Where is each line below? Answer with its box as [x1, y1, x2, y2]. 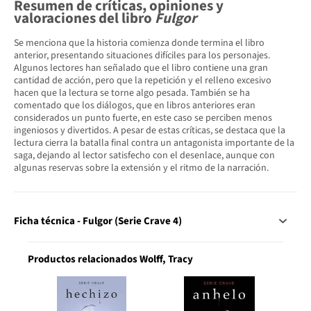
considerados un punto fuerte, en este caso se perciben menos [14, 110, 272, 125]
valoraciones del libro [14, 8, 155, 29]
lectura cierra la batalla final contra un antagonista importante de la [14, 135, 294, 150]
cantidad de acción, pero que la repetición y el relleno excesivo [14, 73, 271, 87]
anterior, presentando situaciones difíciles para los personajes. [14, 48, 270, 62]
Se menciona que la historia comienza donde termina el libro [14, 35, 264, 50]
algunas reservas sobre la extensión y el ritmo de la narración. [14, 160, 269, 175]
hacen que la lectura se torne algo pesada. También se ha [14, 85, 250, 100]
